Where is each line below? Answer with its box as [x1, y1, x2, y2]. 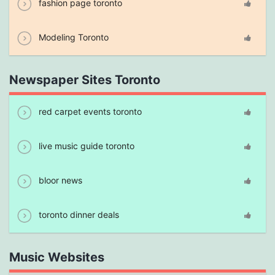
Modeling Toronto [36, 32, 109, 42]
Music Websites [9, 250, 104, 265]
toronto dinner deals [36, 209, 119, 220]
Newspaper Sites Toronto [9, 72, 160, 88]
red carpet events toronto [36, 106, 142, 117]
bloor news [36, 175, 82, 185]
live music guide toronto [36, 141, 134, 151]
